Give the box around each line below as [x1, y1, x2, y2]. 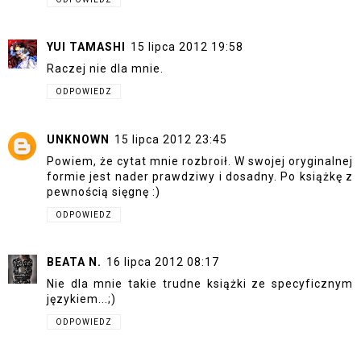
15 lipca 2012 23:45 [114, 132, 227, 146]
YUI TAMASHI [47, 40, 126, 54]
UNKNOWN [47, 132, 110, 146]
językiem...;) [47, 293, 116, 306]
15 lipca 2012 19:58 [131, 40, 243, 54]
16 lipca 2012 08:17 [106, 255, 219, 269]
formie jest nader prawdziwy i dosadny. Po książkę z [47, 169, 353, 183]
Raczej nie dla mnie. [47, 62, 164, 76]
